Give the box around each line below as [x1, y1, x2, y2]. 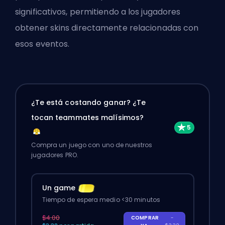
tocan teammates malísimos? [31, 113, 144, 123]
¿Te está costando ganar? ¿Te [31, 97, 146, 108]
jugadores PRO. [31, 151, 78, 160]
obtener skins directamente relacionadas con [15, 22, 199, 34]
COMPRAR [131, 214, 159, 222]
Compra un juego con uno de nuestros [31, 141, 153, 150]
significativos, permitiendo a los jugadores [15, 6, 181, 18]
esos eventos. [15, 38, 72, 50]
